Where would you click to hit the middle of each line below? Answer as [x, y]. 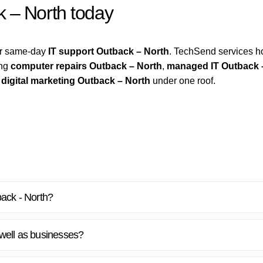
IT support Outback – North [109, 51]
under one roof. [183, 80]
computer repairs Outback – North [87, 66]
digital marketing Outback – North [76, 80]
